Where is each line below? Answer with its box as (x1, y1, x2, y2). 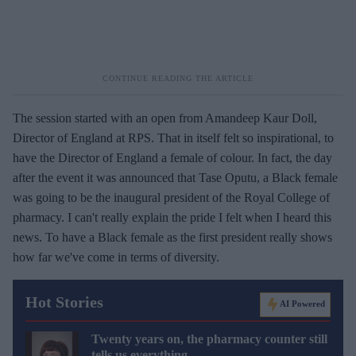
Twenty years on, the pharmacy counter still (91, 331, 327, 346)
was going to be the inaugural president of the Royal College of (13, 190, 330, 204)
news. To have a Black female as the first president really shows (13, 230, 332, 244)
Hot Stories (25, 292, 103, 311)
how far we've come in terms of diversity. (13, 250, 219, 264)
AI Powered (280, 298, 325, 308)
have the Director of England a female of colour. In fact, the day (13, 150, 332, 164)
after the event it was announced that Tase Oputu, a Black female (13, 170, 338, 184)
